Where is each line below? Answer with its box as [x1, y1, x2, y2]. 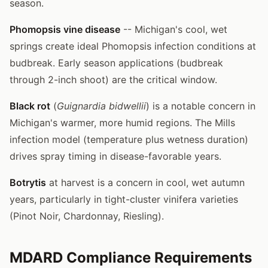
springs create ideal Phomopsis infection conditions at [10, 39, 256, 52]
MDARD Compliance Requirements [10, 248, 252, 266]
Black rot [10, 99, 50, 112]
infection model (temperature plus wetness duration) [10, 133, 248, 145]
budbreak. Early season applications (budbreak [10, 56, 223, 69]
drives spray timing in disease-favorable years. [10, 150, 221, 162]
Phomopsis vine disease [10, 23, 120, 35]
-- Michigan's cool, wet [120, 23, 227, 35]
